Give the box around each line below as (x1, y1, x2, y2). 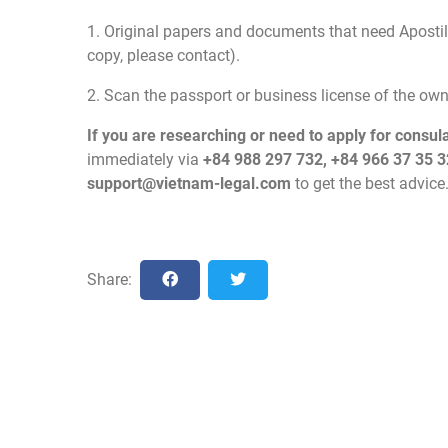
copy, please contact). (87, 45, 240, 65)
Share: (87, 269, 132, 289)
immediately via (87, 149, 203, 169)
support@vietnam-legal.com (87, 173, 291, 193)
